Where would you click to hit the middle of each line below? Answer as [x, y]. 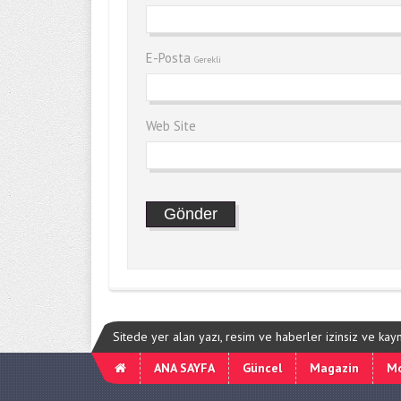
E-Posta [170, 58]
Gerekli [208, 60]
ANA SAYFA [184, 368]
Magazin [334, 368]
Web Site [171, 126]
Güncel [262, 368]
